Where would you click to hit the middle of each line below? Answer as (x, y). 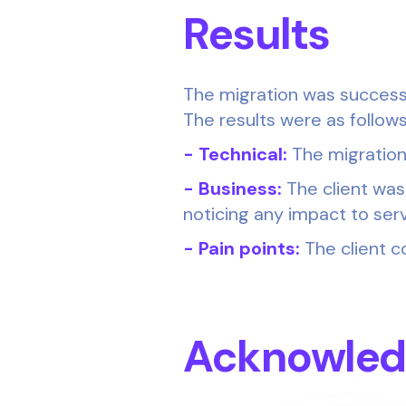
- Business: (232, 189)
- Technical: (235, 155)
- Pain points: (242, 249)
